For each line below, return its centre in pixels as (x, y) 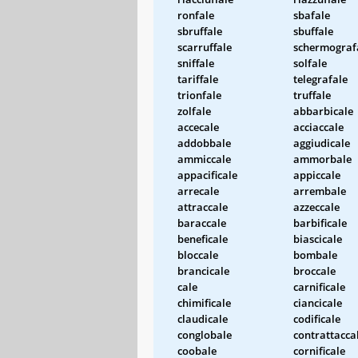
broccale (314, 270)
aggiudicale (322, 143)
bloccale (198, 255)
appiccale (317, 175)
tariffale (198, 79)
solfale (310, 63)
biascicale (318, 239)
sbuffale (313, 31)
